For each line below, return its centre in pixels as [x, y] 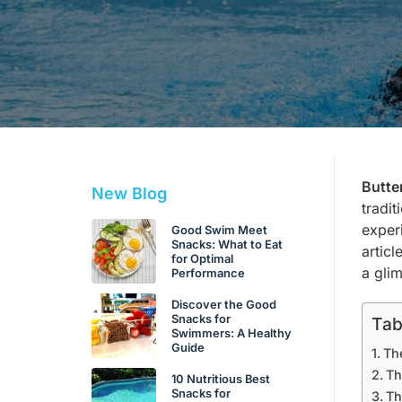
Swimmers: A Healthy [231, 333]
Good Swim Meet [219, 230]
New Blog [129, 193]
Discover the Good [223, 304]
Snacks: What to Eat [227, 244]
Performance [208, 273]
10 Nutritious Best [220, 379]
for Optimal [202, 258]
